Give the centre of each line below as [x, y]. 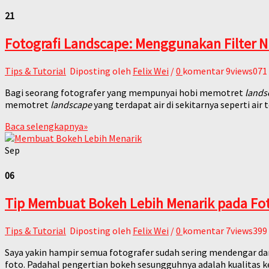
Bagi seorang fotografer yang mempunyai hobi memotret [125, 93]
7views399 [246, 230]
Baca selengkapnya [44, 126]
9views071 [246, 71]
